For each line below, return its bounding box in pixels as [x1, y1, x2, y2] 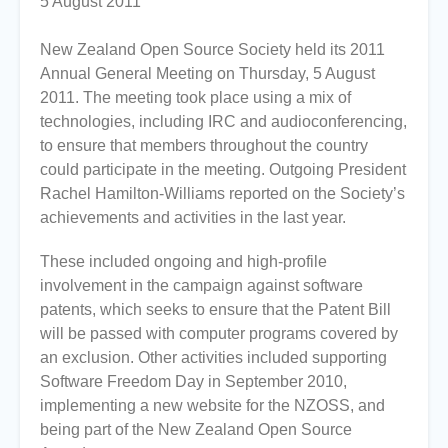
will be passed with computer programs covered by [40, 325, 398, 343]
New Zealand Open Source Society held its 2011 [40, 41, 385, 59]
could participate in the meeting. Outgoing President [40, 161, 406, 179]
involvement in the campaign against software [40, 277, 363, 295]
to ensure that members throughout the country [40, 137, 368, 155]
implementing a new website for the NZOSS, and [40, 397, 385, 415]
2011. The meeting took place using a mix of [40, 89, 351, 107]
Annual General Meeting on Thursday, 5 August [40, 65, 375, 83]
